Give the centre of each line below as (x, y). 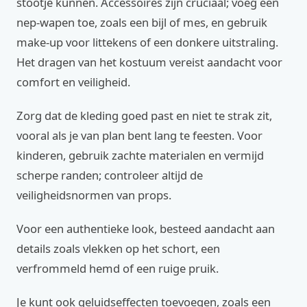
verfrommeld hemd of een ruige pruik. (118, 268)
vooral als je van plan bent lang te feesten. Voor (139, 135)
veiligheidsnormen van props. (94, 195)
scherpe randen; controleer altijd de (110, 175)
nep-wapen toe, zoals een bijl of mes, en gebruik (142, 22)
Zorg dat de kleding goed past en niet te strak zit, (144, 115)
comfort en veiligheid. (73, 82)
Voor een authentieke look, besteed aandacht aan (146, 229)
